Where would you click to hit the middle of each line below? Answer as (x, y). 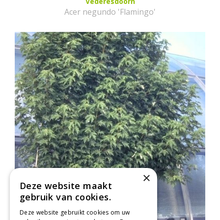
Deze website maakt (66, 186)
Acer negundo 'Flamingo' (110, 12)
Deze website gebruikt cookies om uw (75, 212)
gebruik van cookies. (65, 197)
